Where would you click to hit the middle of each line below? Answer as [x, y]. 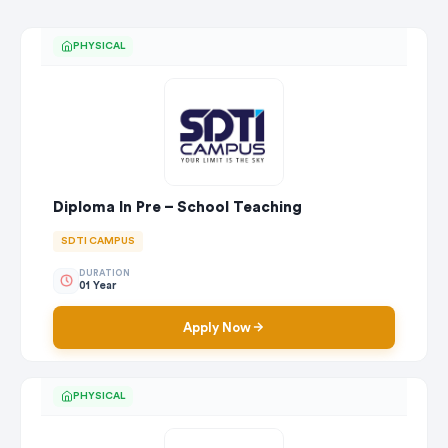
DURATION [104, 274]
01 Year [98, 286]
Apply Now [217, 327]
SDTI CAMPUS [98, 240]
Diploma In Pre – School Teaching [177, 207]
